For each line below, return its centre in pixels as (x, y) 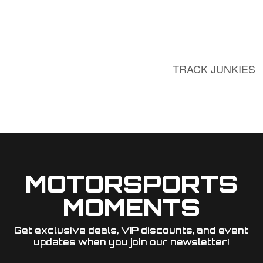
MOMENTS (131, 208)
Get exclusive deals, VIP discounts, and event (131, 231)
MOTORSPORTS (131, 184)
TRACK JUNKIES (216, 69)
